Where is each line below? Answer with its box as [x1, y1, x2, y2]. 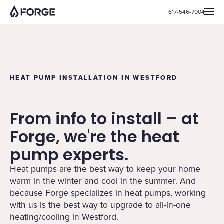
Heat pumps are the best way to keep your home [10, 162, 200, 175]
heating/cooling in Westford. [10, 210, 118, 223]
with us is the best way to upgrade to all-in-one [10, 198, 191, 211]
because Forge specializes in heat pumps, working [10, 186, 206, 199]
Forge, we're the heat [10, 125, 179, 148]
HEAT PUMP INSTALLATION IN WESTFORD [10, 73, 178, 82]
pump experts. [10, 143, 128, 166]
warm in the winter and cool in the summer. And [10, 174, 196, 187]
